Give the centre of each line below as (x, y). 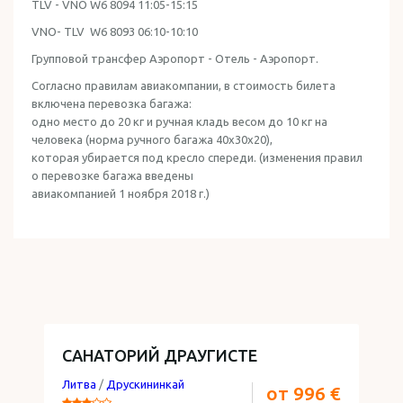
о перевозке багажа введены (112, 175)
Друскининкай (145, 384)
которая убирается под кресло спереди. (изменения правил (197, 157)
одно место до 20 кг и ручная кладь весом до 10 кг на (179, 121)
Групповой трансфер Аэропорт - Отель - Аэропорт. (176, 58)
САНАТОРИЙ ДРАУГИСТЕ (160, 355)
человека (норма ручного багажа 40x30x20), (152, 139)
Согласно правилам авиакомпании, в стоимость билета (184, 85)
